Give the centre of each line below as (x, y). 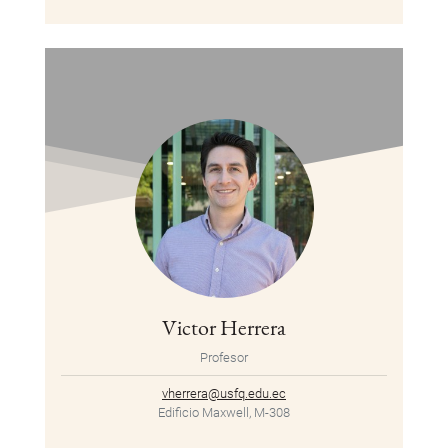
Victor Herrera (224, 327)
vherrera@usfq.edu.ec (224, 394)
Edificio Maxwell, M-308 (224, 413)
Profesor (224, 358)
